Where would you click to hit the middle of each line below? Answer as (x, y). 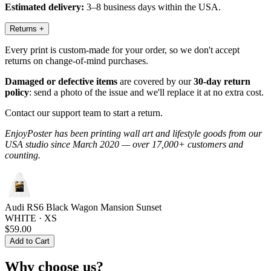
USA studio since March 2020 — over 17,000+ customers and (124, 144)
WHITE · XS (31, 218)
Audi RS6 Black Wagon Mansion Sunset (83, 207)
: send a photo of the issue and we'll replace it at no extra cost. (146, 92)
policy (17, 92)
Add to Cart (30, 241)
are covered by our (155, 81)
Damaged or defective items (61, 81)
